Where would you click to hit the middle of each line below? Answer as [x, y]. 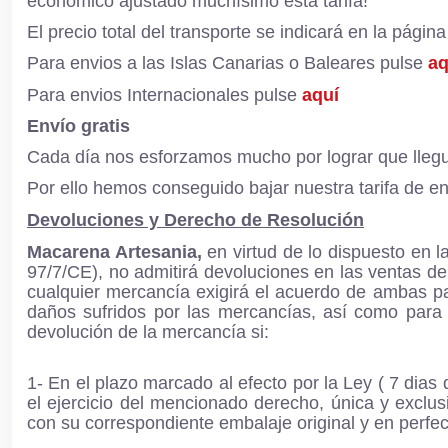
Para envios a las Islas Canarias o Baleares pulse [227, 63]
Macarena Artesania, [117, 251]
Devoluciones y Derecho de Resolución [195, 220]
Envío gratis [78, 125]
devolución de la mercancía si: [148, 331]
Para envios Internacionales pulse [164, 94]
